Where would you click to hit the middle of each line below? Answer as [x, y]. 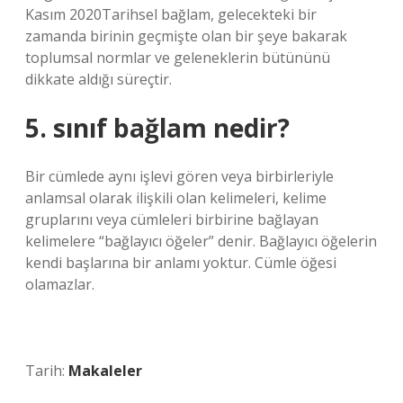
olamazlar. [60, 284]
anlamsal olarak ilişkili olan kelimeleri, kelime [176, 198]
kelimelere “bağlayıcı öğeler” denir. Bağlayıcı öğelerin [201, 241]
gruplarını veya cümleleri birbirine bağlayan [172, 219]
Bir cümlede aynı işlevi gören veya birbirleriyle [179, 176]
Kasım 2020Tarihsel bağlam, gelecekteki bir [171, 14]
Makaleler [105, 371]
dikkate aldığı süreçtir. [99, 79]
